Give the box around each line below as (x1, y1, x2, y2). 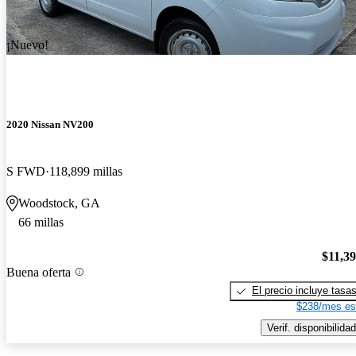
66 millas (18, 215, 64, 230)
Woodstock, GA (18, 196, 100, 211)
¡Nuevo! (6, 38, 48, 52)
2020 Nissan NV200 (6, 118, 94, 131)
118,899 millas (49, 164, 122, 179)
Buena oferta (6, 265, 71, 279)
